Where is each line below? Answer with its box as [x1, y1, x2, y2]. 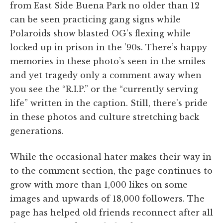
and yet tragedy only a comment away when [10, 70, 202, 80]
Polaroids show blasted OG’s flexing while [10, 28, 191, 38]
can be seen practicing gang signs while [10, 14, 181, 24]
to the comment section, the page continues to [10, 165, 213, 176]
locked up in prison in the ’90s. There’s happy [10, 42, 207, 52]
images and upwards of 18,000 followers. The [10, 193, 205, 204]
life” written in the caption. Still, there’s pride [10, 98, 208, 108]
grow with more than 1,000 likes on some [10, 179, 188, 190]
